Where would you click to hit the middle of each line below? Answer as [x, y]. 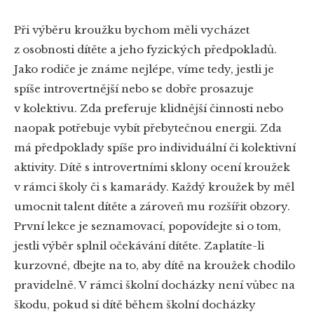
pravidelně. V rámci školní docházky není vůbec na [155, 285]
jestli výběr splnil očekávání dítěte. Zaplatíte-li [139, 246]
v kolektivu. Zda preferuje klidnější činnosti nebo [149, 109]
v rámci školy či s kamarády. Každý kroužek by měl [154, 187]
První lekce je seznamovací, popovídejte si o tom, [148, 226]
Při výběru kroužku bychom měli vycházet [132, 30]
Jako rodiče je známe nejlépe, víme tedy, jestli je [144, 69]
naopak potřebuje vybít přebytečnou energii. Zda [148, 128]
